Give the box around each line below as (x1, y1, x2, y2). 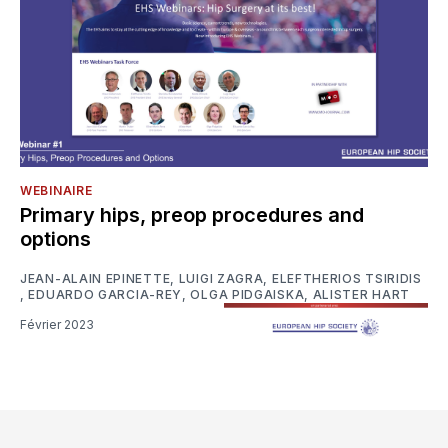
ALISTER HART (312, 287, 411, 303)
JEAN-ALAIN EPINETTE (20, 271, 171, 287)
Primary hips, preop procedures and (20, 203, 364, 228)
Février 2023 (27, 316, 94, 332)
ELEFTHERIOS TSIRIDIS (271, 271, 422, 287)
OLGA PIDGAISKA (190, 287, 305, 303)
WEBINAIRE (20, 183, 93, 199)
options (20, 227, 91, 252)
